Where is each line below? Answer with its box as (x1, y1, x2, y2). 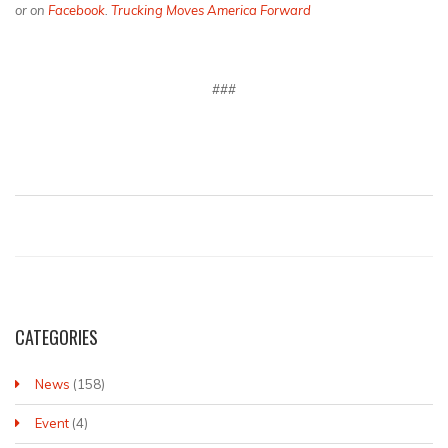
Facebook (48, 2, 105, 19)
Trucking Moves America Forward (111, 2, 311, 19)
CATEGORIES (15, 324, 98, 351)
